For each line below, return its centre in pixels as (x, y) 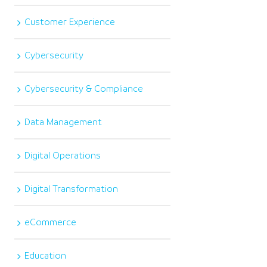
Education (46, 255)
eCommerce (51, 222)
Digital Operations (63, 155)
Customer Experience (70, 22)
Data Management (63, 122)
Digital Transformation (72, 189)
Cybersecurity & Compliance (84, 89)
